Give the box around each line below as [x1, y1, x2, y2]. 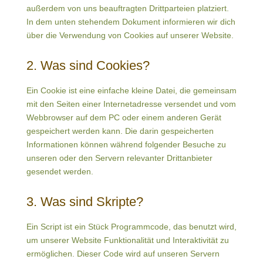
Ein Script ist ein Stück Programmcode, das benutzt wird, [26, 222, 237, 231]
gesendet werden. [26, 167, 93, 176]
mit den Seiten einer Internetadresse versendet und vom [26, 99, 236, 109]
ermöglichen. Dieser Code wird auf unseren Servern [26, 249, 220, 258]
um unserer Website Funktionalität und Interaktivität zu [26, 235, 229, 245]
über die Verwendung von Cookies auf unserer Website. [26, 31, 234, 40]
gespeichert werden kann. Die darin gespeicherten [26, 126, 214, 136]
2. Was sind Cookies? [26, 58, 150, 73]
